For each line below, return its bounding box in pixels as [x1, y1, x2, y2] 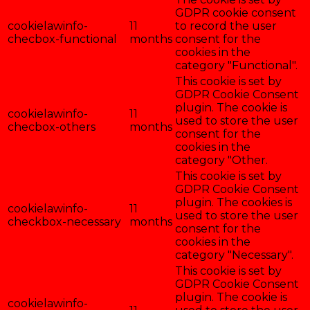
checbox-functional [8, 33, 117, 46]
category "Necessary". [175, 248, 293, 262]
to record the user [175, 19, 277, 33]
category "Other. [175, 154, 268, 167]
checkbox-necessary [8, 215, 121, 229]
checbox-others [8, 120, 95, 134]
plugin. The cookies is [175, 196, 292, 210]
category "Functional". [175, 59, 298, 73]
